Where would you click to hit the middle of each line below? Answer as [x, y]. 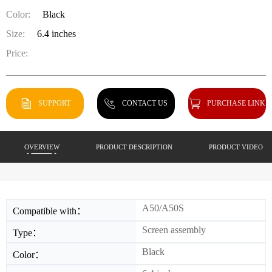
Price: [17, 53]
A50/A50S [163, 208]
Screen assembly [174, 229]
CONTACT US [145, 103]
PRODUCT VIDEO [236, 147]
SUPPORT [54, 103]
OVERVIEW [42, 147]
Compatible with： [49, 211]
